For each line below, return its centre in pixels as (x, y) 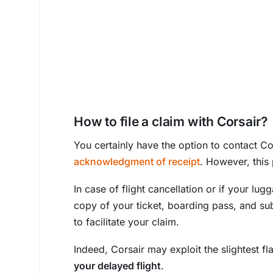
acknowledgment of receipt (137, 161)
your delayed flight (117, 266)
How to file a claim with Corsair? (171, 122)
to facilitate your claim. (126, 222)
